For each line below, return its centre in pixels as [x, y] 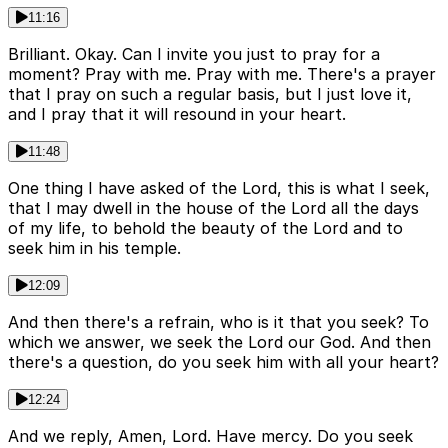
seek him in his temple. [94, 248]
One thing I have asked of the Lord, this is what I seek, [219, 188]
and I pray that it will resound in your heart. [177, 114]
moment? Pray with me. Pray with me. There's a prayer [222, 74]
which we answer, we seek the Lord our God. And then [219, 342]
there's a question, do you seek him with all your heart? [223, 362]
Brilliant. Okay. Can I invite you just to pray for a [194, 54]
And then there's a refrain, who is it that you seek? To [218, 322]
